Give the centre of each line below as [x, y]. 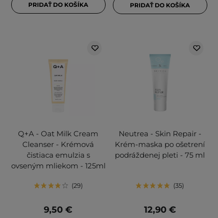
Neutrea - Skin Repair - [160, 134]
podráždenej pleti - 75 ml [160, 155]
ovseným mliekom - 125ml [58, 166]
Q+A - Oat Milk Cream [58, 134]
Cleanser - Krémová [58, 145]
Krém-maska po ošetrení [160, 145]
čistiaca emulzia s [58, 155]
